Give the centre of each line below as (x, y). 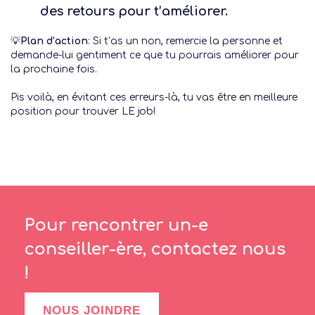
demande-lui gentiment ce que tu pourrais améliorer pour (155, 55)
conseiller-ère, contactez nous (155, 249)
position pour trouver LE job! (83, 111)
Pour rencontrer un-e (116, 225)
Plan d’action (54, 41)
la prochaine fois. (54, 69)
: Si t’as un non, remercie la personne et (185, 41)
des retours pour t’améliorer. (134, 11)
